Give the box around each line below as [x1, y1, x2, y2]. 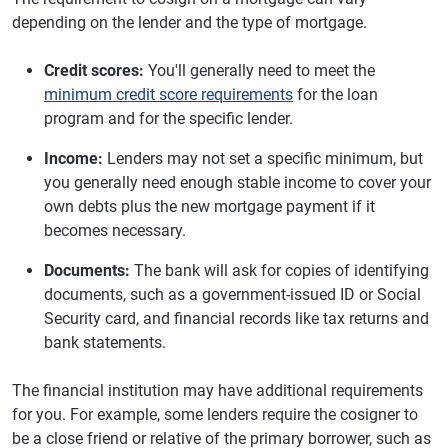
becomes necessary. [44, 221, 186, 240]
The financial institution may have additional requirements [12, 381, 423, 400]
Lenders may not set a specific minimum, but [103, 149, 423, 168]
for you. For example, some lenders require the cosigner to [12, 405, 418, 424]
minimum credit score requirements [44, 85, 293, 104]
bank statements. [44, 333, 166, 352]
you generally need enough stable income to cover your [44, 173, 431, 192]
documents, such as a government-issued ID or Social [44, 285, 421, 304]
